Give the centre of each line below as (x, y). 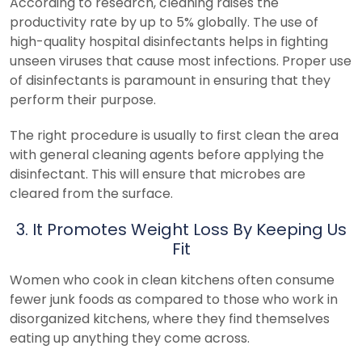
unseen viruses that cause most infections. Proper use (181, 61)
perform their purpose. (83, 99)
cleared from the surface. (91, 193)
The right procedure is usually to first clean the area (174, 135)
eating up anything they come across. (130, 338)
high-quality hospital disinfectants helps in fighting (169, 41)
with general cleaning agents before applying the (167, 154)
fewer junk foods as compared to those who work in (174, 299)
